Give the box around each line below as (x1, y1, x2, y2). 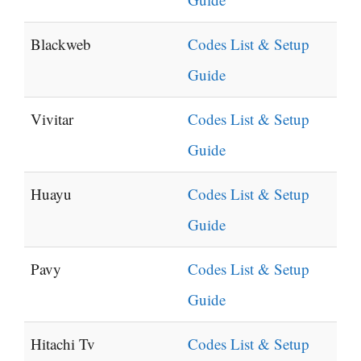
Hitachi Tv (31, 334, 95, 355)
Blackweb (31, 34, 91, 55)
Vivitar (31, 109, 73, 130)
